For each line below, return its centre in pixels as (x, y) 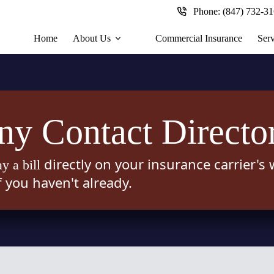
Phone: (208, 11)
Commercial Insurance (199, 38)
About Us (92, 38)
